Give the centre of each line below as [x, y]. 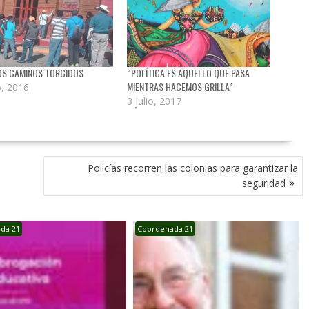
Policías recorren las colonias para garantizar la [193, 168]
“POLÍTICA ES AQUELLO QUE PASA [188, 73]
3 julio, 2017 [154, 101]
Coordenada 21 [166, 229]
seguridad [264, 183]
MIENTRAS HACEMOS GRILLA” [180, 87]
